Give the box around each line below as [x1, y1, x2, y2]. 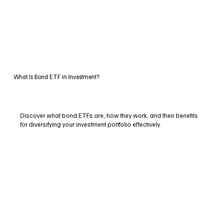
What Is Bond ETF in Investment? [13, 72, 99, 81]
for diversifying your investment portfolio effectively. [20, 120, 162, 128]
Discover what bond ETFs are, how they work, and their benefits [20, 111, 198, 119]
